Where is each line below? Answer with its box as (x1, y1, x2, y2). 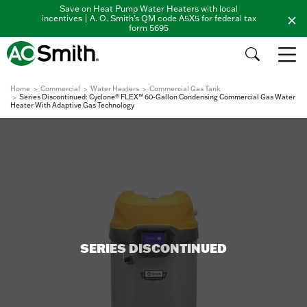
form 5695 (129, 23, 169, 33)
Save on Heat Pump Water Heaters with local (60, 3, 238, 14)
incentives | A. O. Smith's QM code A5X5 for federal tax (41, 13, 256, 23)
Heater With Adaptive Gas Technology (10, 101, 134, 110)
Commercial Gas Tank (149, 84, 221, 93)
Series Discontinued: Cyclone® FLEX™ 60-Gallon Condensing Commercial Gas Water (19, 93, 295, 101)
